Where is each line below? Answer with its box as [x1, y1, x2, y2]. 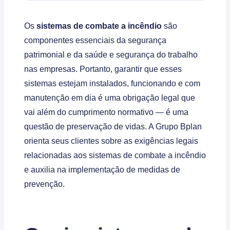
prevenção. [24, 179, 65, 188]
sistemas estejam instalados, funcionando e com [24, 79, 200, 88]
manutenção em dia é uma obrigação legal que [24, 93, 195, 102]
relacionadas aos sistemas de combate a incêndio [24, 150, 206, 160]
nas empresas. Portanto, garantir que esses [24, 64, 182, 73]
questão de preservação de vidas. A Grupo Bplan [24, 122, 202, 131]
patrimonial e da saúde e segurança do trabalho [24, 50, 198, 59]
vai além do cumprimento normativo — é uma [24, 107, 188, 117]
